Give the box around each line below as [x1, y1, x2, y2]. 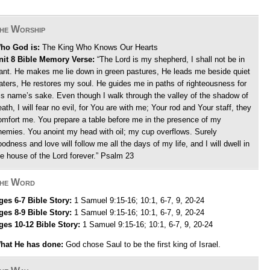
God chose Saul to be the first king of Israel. [63, 240, 221, 249]
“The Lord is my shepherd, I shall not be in [95, 55, 245, 64]
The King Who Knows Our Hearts [40, 43, 158, 52]
